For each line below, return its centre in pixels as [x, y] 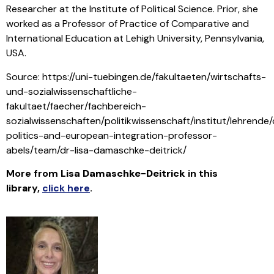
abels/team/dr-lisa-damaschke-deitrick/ [96, 150]
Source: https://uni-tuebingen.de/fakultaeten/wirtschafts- [136, 76]
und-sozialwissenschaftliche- [72, 91]
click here [66, 188]
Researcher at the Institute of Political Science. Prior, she [132, 9]
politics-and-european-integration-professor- [112, 135]
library [22, 188]
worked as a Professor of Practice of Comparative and [128, 24]
